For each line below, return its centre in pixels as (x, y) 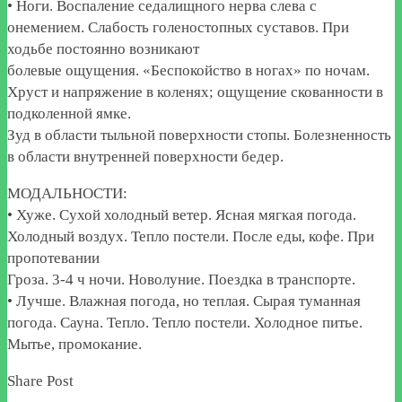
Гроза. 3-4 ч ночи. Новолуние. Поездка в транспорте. (181, 279)
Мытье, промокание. (74, 344)
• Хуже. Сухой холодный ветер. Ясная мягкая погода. (182, 214)
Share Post (40, 380)
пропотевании (53, 258)
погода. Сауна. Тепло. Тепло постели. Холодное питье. (185, 322)
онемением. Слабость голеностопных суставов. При (178, 27)
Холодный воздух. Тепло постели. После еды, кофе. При (191, 236)
